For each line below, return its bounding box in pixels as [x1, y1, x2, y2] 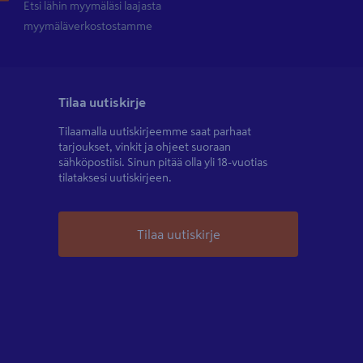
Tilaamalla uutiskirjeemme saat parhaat [58, 126, 251, 137]
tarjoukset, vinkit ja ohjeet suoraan [58, 141, 231, 152]
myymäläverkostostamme [23, 20, 153, 32]
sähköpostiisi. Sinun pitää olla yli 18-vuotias [58, 156, 267, 168]
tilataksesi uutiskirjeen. [58, 172, 172, 183]
